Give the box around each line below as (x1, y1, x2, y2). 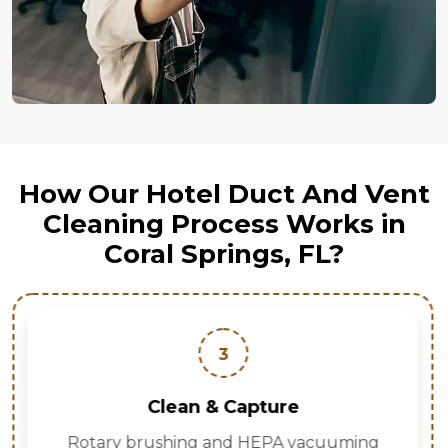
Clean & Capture (146, 396, 299, 419)
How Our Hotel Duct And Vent (18, 178, 430, 211)
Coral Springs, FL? (104, 238, 344, 271)
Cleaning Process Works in (42, 208, 406, 241)
